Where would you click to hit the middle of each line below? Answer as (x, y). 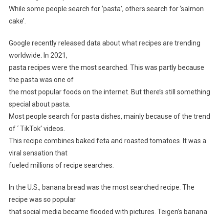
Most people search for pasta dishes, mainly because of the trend (109, 117)
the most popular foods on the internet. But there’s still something (109, 92)
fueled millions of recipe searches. (61, 165)
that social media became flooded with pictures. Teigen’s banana (108, 212)
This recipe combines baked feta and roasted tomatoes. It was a (107, 141)
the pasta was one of (41, 80)
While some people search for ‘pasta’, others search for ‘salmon (106, 9)
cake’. (17, 21)
